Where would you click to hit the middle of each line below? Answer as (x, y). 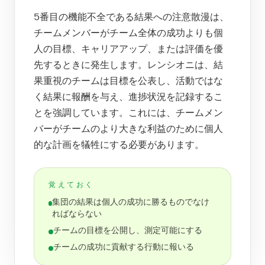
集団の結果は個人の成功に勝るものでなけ (131, 202)
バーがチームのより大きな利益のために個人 (128, 129)
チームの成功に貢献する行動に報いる (124, 247)
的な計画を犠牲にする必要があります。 (119, 145)
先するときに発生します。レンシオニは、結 (128, 65)
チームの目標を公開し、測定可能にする (128, 231)
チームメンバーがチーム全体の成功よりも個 (128, 33)
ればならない (77, 214)
